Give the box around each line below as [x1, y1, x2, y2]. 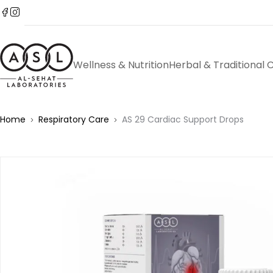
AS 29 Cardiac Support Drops [122, 113, 244, 126]
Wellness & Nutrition [73, 58, 169, 72]
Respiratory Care [38, 113, 109, 126]
